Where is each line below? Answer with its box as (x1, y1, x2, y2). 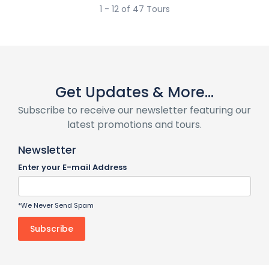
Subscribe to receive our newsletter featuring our (18, 103, 251, 117)
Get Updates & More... (55, 82, 214, 102)
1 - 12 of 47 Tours (99, 3, 170, 15)
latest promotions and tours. (67, 118, 202, 131)
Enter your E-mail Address (18, 162, 127, 173)
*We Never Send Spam (18, 201, 94, 210)
